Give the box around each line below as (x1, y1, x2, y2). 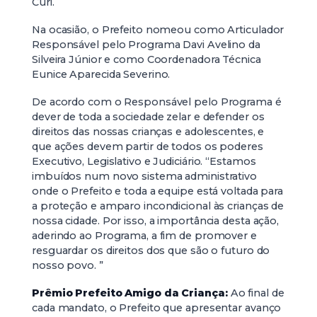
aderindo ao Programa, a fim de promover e (32, 229, 257, 242)
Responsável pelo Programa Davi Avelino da (32, 38, 260, 51)
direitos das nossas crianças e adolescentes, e (32, 125, 265, 138)
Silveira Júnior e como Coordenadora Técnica (32, 53, 261, 66)
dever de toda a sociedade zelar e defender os (32, 110, 265, 123)
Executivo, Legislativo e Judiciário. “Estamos (32, 155, 256, 168)
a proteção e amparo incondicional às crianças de (32, 200, 284, 212)
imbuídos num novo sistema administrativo (32, 170, 257, 183)
